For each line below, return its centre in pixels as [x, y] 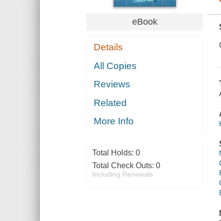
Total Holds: [114, 153]
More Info [114, 121]
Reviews [112, 84]
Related [110, 103]
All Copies [115, 66]
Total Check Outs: [124, 166]
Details [109, 47]
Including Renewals [122, 174]
